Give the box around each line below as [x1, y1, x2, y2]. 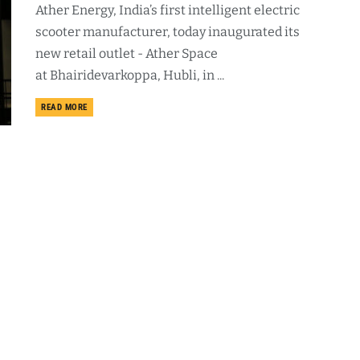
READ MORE [41, 102, 88, 112]
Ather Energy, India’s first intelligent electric [35, 2, 300, 18]
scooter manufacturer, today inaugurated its [35, 24, 300, 39]
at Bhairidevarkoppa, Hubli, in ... [35, 67, 224, 83]
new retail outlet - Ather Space [35, 46, 218, 61]
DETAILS [86, 101, 120, 112]
